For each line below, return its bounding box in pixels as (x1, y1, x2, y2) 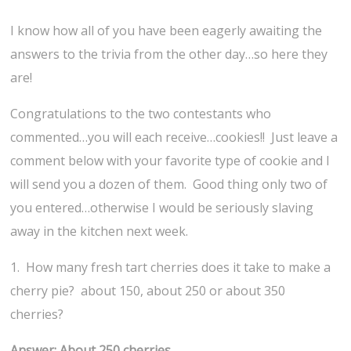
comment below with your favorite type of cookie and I (10, 152, 331, 170)
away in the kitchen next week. (10, 223, 189, 241)
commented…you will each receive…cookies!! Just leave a (10, 128, 338, 147)
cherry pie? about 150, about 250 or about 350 (10, 282, 286, 300)
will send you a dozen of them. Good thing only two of (10, 175, 328, 194)
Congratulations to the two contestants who (10, 105, 272, 123)
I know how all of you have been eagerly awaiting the (10, 22, 323, 40)
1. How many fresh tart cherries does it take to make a (10, 259, 331, 277)
